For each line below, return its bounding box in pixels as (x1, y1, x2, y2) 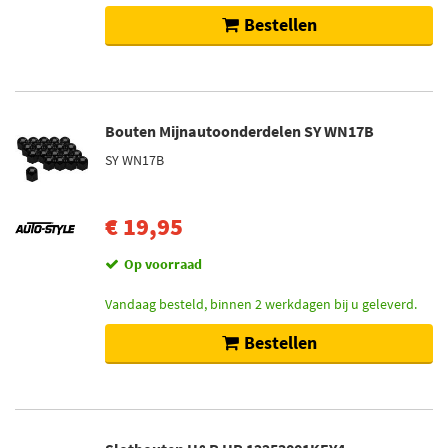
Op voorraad (124, 255, 202, 273)
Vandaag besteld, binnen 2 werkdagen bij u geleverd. (105, 295, 417, 313)
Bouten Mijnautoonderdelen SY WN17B (105, 121, 374, 141)
